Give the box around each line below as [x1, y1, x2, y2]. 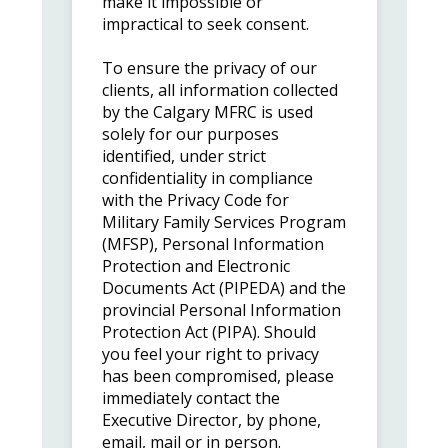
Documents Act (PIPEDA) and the [101, 276, 346, 299]
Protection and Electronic [101, 254, 290, 277]
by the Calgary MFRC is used [101, 100, 313, 123]
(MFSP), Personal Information [101, 232, 324, 255]
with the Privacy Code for [101, 188, 289, 211]
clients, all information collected [101, 78, 338, 101]
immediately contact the [101, 386, 280, 409]
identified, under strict [101, 144, 266, 167]
